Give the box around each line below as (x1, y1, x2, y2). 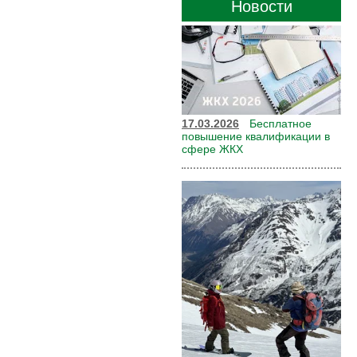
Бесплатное (249, 117, 312, 130)
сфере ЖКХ (182, 143, 243, 155)
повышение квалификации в (182, 130, 330, 143)
